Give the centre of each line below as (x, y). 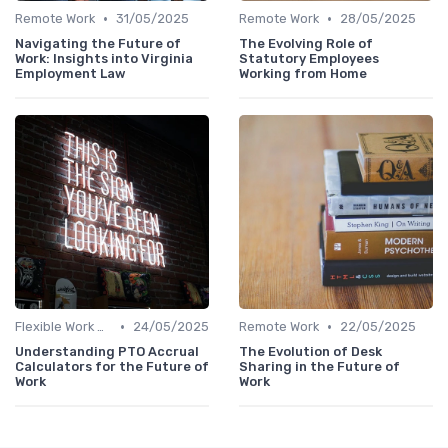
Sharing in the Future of (319, 366)
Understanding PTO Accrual (107, 351)
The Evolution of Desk (310, 351)
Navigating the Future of (98, 43)
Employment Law (70, 73)
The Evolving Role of (306, 43)
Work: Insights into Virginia (104, 58)
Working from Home (303, 73)
